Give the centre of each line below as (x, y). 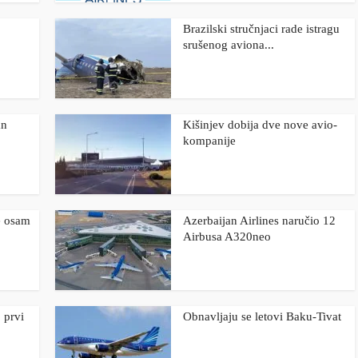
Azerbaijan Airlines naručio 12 (259, 221)
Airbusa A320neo (227, 237)
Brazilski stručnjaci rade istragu (261, 29)
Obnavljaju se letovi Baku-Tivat (262, 316)
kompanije (209, 141)
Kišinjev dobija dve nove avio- (260, 125)
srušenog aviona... (229, 45)
